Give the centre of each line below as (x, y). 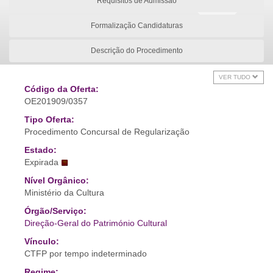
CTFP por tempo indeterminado (86, 253)
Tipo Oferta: (49, 119)
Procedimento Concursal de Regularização (107, 132)
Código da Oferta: (62, 89)
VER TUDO (236, 77)
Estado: (41, 150)
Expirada (41, 162)
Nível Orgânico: (57, 180)
